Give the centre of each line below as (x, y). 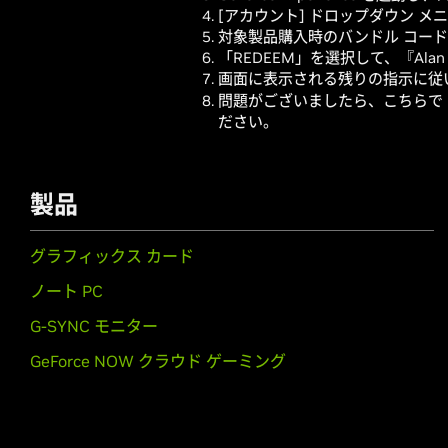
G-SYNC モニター (94, 326)
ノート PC (66, 291)
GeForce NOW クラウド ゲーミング (158, 361)
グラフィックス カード (112, 256)
